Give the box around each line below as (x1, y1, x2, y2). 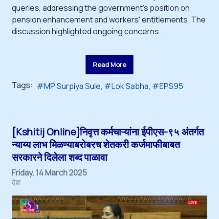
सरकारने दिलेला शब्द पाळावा (12, 150, 108, 164)
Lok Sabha (111, 80, 149, 91)
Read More (93, 60, 126, 69)
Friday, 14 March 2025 (12, 167, 87, 178)
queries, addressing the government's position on (12, 2, 190, 13)
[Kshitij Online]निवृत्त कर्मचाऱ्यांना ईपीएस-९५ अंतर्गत (12, 125, 204, 138)
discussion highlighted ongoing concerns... (12, 25, 165, 37)
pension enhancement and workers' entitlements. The (12, 14, 206, 25)
